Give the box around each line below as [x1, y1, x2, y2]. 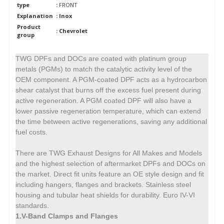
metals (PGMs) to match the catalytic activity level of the [15, 64, 192, 73]
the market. [15, 169, 51, 178]
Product [17, 22, 40, 30]
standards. [15, 201, 49, 209]
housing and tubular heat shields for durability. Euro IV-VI [15, 190, 195, 199]
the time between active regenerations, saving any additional [15, 117, 207, 125]
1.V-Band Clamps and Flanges [15, 211, 118, 220]
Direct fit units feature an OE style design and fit [53, 169, 204, 178]
